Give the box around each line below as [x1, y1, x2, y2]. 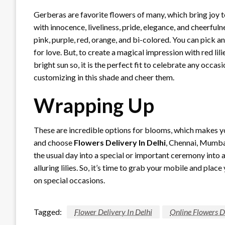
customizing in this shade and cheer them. [34, 72, 179, 82]
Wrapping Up [34, 93, 158, 118]
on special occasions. [34, 175, 105, 185]
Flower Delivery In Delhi [74, 206, 152, 216]
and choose [34, 138, 74, 147]
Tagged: [34, 206, 62, 216]
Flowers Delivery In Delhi [74, 138, 166, 147]
